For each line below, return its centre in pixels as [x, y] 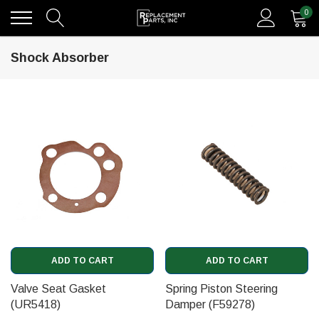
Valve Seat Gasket [58, 288]
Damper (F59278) [210, 304]
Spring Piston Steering [221, 288]
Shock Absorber [60, 58]
